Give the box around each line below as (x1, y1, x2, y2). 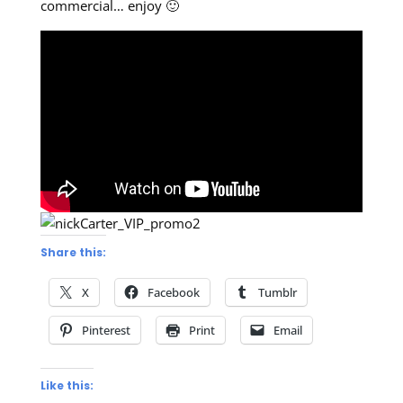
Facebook (147, 283, 200, 300)
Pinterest (81, 321, 130, 338)
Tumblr (257, 283, 297, 300)
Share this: (40, 244, 106, 260)
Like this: (40, 377, 94, 393)
